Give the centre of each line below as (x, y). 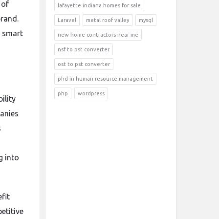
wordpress (91, 93)
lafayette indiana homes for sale (99, 5)
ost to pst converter (84, 64)
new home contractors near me (98, 35)
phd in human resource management (105, 79)
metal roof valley (108, 20)
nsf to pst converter (84, 49)
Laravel (67, 20)
